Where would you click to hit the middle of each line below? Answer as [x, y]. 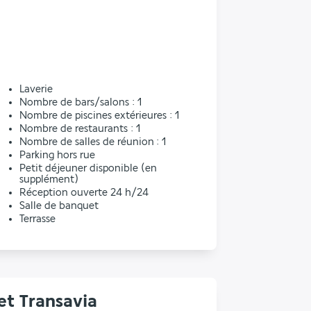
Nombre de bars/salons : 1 [81, 102]
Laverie [36, 89]
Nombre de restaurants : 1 [80, 129]
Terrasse [37, 219]
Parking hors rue [57, 155]
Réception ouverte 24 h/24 [84, 193]
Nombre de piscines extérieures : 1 [99, 116]
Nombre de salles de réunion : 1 [93, 142]
